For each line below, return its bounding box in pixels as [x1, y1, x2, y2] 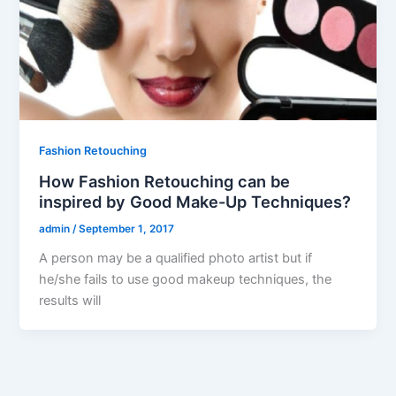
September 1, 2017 [79, 222, 175, 235]
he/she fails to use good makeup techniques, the [39, 270, 332, 287]
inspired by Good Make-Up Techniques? [39, 191, 352, 211]
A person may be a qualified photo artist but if [39, 249, 313, 266]
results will [39, 292, 102, 308]
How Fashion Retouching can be [39, 171, 291, 191]
